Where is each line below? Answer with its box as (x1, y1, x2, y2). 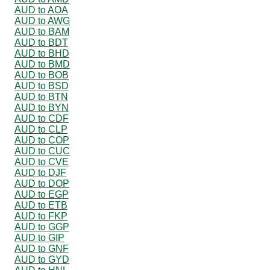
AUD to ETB (14, 199, 67, 210)
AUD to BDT (14, 37, 68, 48)
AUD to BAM (14, 26, 69, 37)
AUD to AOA (14, 4, 68, 15)
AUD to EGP (14, 189, 69, 199)
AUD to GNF (14, 243, 69, 254)
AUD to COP (14, 134, 69, 145)
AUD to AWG (14, 15, 70, 26)
